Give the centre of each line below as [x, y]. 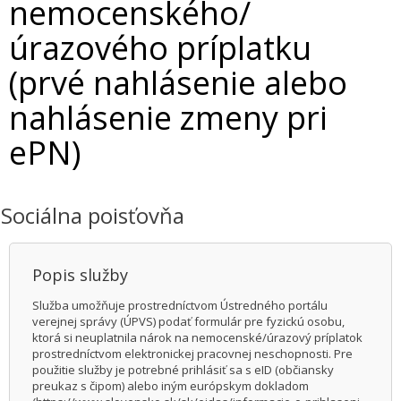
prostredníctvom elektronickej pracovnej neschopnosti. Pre [192, 354]
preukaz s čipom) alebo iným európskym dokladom [171, 386]
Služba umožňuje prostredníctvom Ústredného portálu [180, 305]
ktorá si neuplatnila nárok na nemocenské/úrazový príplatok [197, 337]
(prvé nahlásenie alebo [178, 83]
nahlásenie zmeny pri [168, 118]
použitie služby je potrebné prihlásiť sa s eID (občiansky [183, 370]
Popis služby [80, 275]
